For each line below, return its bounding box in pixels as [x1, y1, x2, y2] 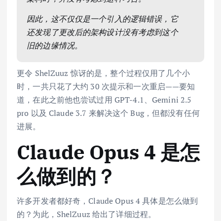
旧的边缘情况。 [27, 40, 83, 51]
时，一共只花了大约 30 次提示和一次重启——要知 [17, 80, 195, 92]
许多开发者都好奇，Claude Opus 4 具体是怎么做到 [17, 195, 198, 207]
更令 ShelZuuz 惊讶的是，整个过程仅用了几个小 [17, 67, 190, 78]
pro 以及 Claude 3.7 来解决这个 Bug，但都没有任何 [17, 107, 200, 118]
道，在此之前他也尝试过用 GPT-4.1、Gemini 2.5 [17, 94, 192, 105]
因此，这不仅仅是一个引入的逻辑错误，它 [27, 13, 178, 25]
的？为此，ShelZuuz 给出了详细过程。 [17, 209, 156, 220]
